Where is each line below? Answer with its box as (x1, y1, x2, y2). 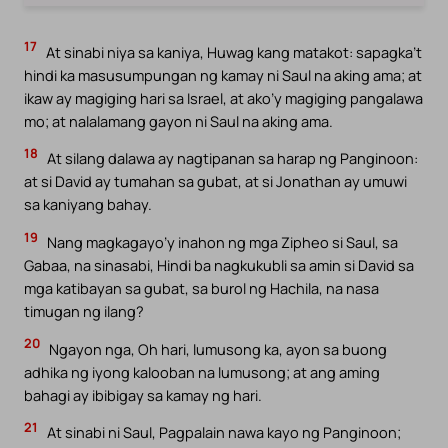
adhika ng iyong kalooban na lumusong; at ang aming (24, 361, 380, 382)
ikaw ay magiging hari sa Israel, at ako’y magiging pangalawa (24, 87, 423, 108)
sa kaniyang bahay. (24, 194, 152, 215)
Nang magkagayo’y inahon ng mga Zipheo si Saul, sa (44, 232, 398, 252)
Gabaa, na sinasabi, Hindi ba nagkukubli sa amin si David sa (24, 255, 414, 275)
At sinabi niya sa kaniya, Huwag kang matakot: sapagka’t (43, 41, 422, 62)
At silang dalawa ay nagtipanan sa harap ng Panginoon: (44, 148, 418, 169)
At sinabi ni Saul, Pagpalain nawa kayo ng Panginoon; (44, 422, 401, 443)
